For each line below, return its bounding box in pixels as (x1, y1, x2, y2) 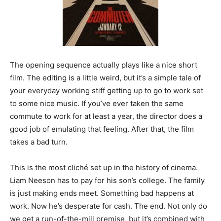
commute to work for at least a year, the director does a (10, 111, 202, 121)
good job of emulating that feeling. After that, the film (10, 124, 194, 134)
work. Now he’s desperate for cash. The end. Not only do (10, 201, 207, 211)
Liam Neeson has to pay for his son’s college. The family (10, 175, 205, 185)
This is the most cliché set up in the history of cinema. (10, 162, 198, 172)
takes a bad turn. (10, 137, 68, 147)
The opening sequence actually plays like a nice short (10, 60, 197, 70)
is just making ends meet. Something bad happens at (10, 188, 194, 198)
